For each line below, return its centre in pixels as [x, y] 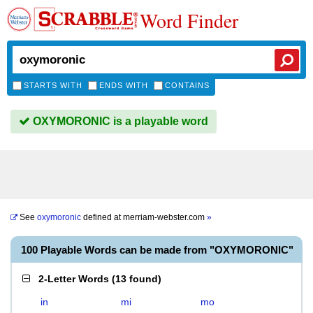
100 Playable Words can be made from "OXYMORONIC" [157, 250]
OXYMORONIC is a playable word [119, 121]
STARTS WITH [53, 85]
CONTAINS [187, 85]
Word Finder [189, 20]
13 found [137, 279]
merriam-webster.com [165, 217]
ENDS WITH [124, 85]
